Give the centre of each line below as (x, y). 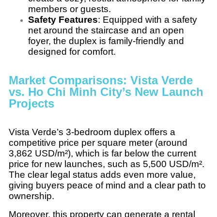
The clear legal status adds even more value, (102, 174)
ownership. (31, 196)
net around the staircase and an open (106, 30)
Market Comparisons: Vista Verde (101, 80)
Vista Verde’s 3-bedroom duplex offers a (92, 132)
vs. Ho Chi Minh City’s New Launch (106, 92)
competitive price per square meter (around (98, 142)
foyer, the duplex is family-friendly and (106, 41)
